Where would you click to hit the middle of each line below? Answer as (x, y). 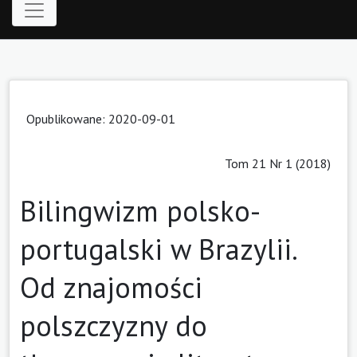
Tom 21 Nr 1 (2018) (278, 163)
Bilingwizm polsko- (140, 210)
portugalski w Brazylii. (158, 249)
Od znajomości (111, 287)
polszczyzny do (114, 325)
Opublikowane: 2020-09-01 (101, 118)
